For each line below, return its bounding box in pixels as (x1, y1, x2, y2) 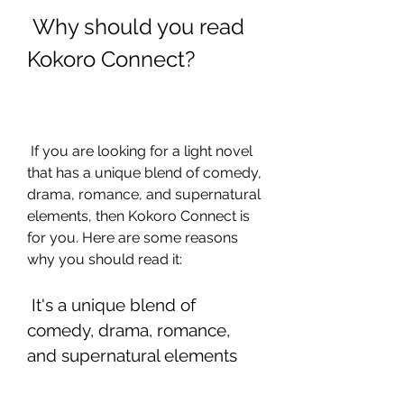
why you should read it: (27, 251, 182, 268)
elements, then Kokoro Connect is (27, 207, 250, 225)
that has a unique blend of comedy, (27, 164, 262, 181)
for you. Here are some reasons (27, 229, 238, 246)
